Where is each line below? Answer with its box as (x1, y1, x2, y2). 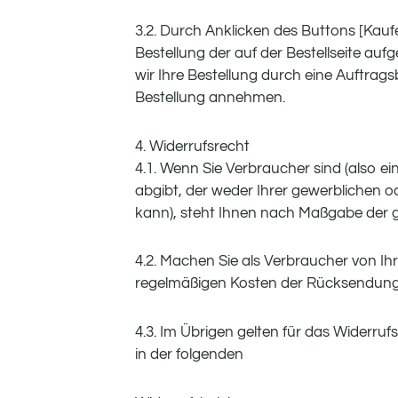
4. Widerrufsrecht (135, 138, 250, 155)
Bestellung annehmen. (135, 89, 285, 106)
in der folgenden (135, 346, 243, 363)
